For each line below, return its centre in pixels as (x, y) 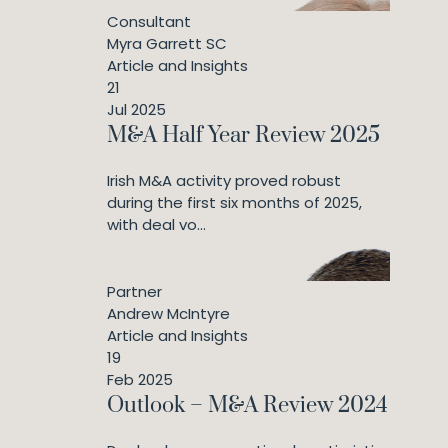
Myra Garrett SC (167, 43)
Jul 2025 (136, 109)
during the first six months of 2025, (234, 202)
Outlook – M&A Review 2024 (247, 405)
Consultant (149, 21)
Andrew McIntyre (168, 313)
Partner (134, 291)
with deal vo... (156, 224)
